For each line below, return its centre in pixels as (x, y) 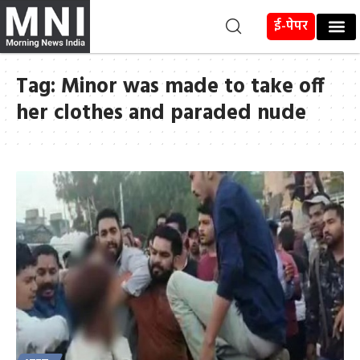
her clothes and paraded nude (161, 114)
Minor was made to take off (193, 88)
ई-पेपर (291, 26)
